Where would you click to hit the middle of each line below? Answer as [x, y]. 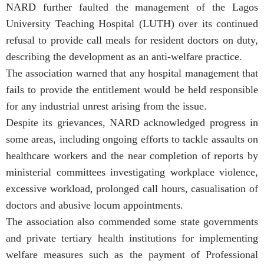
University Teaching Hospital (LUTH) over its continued [132, 23]
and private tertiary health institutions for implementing [132, 238]
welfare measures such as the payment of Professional [132, 254]
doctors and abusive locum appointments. [95, 205]
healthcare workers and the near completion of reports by [132, 155]
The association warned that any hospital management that [132, 73]
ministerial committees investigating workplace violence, [132, 172]
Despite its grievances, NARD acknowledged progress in [132, 122]
